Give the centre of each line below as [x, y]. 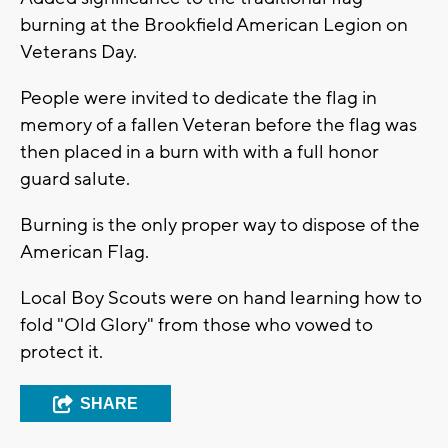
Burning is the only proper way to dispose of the [220, 225]
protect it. [61, 352]
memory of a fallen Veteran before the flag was [218, 125]
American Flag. [84, 252]
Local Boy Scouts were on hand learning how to [221, 298]
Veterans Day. [78, 52]
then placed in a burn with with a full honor [199, 152]
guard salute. [75, 179]
